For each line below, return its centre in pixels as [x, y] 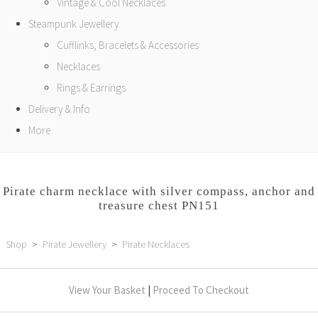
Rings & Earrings [91, 88]
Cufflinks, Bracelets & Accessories [128, 45]
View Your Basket [107, 290]
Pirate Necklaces [156, 244]
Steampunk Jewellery [74, 24]
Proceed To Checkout [201, 290]
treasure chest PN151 [159, 205]
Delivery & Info [59, 109]
